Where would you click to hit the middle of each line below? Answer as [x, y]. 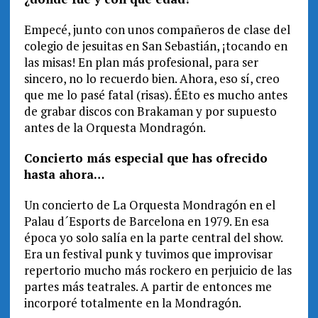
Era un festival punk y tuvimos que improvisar [148, 254]
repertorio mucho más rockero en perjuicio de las [158, 270]
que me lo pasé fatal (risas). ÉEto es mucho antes [155, 95]
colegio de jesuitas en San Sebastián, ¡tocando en [155, 46]
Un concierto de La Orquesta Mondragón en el [149, 205]
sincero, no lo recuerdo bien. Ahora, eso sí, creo [152, 79]
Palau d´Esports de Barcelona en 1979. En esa [146, 221]
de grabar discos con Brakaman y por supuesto [150, 111]
